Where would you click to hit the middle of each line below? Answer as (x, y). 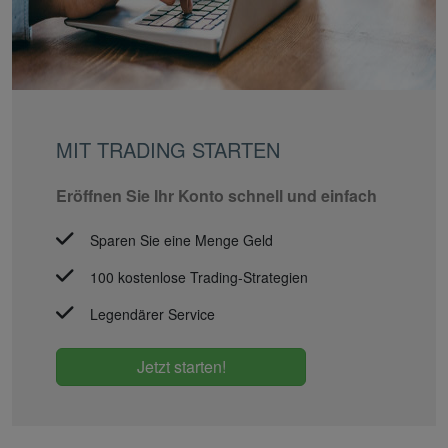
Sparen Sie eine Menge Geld (181, 240)
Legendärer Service (152, 314)
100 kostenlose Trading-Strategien (199, 277)
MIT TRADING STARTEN (168, 150)
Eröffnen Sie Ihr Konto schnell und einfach (216, 196)
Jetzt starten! (181, 367)
